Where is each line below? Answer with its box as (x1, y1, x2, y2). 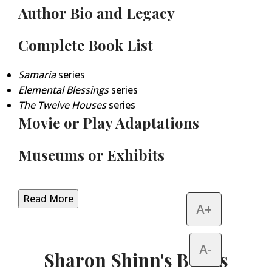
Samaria (18, 68, 56, 82)
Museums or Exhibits (18, 145, 165, 165)
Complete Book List (18, 35, 153, 55)
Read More (23, 192, 73, 206)
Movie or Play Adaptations (18, 113, 199, 133)
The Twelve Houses (18, 98, 106, 112)
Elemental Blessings (18, 83, 109, 97)
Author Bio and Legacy (18, 3, 175, 23)
